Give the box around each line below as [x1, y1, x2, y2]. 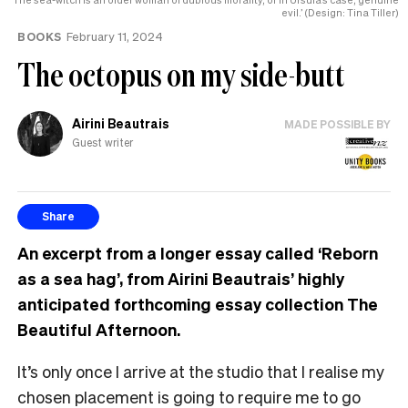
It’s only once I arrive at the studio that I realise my [17, 360, 384, 382]
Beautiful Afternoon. [17, 318, 180, 340]
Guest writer [72, 136, 133, 150]
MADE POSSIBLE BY [284, 117, 391, 131]
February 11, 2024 [66, 27, 163, 44]
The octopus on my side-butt [17, 52, 345, 96]
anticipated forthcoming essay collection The [17, 292, 378, 314]
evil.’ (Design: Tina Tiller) [281, 5, 399, 19]
